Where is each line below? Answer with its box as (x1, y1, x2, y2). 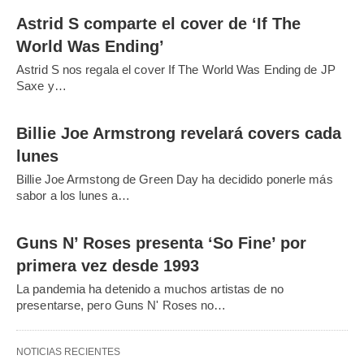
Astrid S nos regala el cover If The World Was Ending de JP (16, 62, 336, 76)
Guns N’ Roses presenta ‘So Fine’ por (16, 233, 306, 252)
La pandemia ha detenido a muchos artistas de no (16, 281, 284, 296)
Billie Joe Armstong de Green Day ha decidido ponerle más (16, 171, 333, 186)
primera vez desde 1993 (16, 256, 199, 275)
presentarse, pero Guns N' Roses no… (16, 297, 227, 312)
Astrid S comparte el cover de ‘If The (16, 14, 301, 32)
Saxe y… (16, 78, 67, 93)
